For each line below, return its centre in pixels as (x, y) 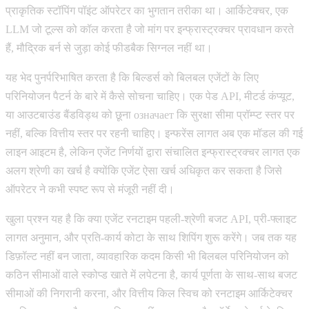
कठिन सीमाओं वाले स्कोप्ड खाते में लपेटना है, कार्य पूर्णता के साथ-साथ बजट (151, 275)
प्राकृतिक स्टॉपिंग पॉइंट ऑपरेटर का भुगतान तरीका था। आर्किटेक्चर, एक (147, 10)
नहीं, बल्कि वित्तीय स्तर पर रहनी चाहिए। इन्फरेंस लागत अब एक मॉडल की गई (154, 133)
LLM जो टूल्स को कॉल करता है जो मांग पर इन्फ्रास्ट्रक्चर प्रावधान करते (150, 29)
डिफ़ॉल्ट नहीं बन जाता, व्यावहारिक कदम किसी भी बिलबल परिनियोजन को (147, 256)
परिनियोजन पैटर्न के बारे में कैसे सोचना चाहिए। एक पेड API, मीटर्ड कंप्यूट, (150, 96)
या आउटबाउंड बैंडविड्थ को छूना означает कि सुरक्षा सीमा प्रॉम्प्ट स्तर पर (150, 114)
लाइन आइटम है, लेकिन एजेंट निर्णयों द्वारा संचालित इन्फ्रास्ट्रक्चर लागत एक (153, 152)
